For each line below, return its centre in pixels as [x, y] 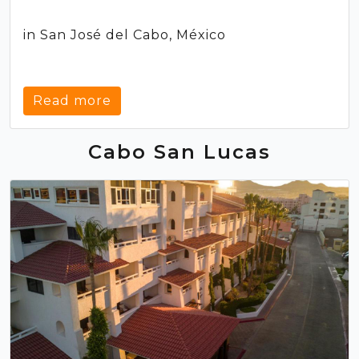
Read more [72, 101]
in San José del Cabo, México [125, 35]
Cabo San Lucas [179, 152]
